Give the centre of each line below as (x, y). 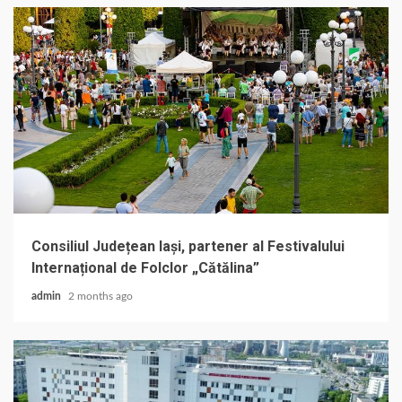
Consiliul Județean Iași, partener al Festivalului (188, 246)
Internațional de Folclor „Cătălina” (145, 267)
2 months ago (100, 296)
